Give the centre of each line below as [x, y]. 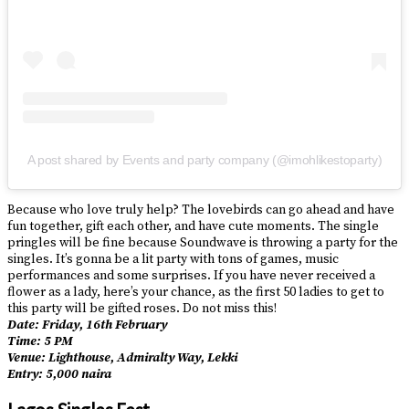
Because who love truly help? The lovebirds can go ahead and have [201, 210]
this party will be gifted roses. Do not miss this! [142, 308]
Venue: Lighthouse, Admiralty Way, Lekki [122, 357]
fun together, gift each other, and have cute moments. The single [193, 226]
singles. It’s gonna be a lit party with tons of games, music [173, 259]
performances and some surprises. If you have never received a [191, 275]
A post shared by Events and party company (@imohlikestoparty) [204, 159]
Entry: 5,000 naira [59, 374]
